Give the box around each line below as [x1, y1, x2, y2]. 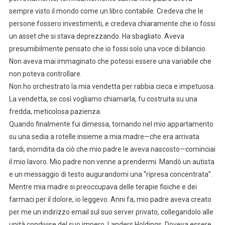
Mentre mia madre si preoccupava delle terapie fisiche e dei [9, 183, 197, 191]
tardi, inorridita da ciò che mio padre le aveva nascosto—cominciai [9, 145, 215, 154]
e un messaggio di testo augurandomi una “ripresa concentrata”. [9, 170, 212, 179]
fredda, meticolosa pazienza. [9, 107, 101, 116]
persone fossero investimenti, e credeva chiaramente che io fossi [9, 20, 215, 28]
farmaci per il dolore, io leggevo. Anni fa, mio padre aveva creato [9, 195, 211, 204]
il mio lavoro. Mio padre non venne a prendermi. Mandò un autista [9, 158, 214, 166]
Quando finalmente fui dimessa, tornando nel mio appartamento [9, 120, 213, 129]
